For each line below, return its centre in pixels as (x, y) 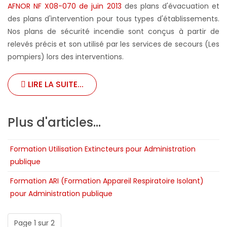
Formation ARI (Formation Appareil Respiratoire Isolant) (107, 181)
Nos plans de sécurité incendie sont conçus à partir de (113, 31)
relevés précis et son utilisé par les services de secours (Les (113, 44)
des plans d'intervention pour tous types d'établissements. (113, 18)
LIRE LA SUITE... (55, 84)
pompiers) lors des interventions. (66, 56)
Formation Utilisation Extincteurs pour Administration (103, 149)
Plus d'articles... (54, 122)
